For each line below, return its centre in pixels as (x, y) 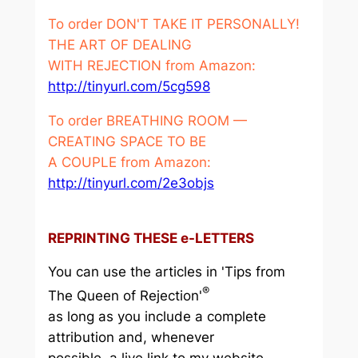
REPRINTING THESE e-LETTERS (151, 238)
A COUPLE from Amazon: (129, 162)
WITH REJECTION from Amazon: (151, 66)
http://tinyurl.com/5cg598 (129, 87)
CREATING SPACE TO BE (127, 141)
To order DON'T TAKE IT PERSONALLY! (173, 24)
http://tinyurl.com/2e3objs (131, 183)
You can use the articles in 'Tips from (166, 272)
